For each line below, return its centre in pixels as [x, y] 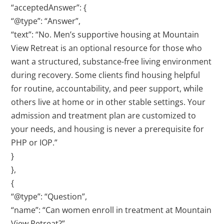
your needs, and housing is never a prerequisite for [108, 129]
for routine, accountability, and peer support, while [107, 89]
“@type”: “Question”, [49, 197]
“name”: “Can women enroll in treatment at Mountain [111, 210]
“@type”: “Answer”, [46, 21]
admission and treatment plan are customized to [104, 116]
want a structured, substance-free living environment [111, 62]
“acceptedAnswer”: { [49, 8]
